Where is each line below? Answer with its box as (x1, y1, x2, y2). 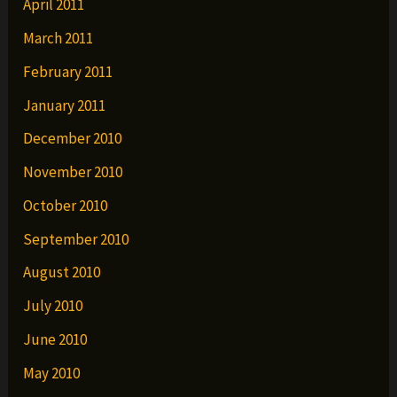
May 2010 (23, 362, 81, 383)
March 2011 (23, 28, 94, 49)
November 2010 (23, 162, 123, 183)
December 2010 (23, 128, 122, 149)
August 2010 (23, 262, 101, 283)
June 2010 (23, 329, 88, 349)
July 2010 (23, 296, 83, 316)
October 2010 (23, 195, 108, 215)
